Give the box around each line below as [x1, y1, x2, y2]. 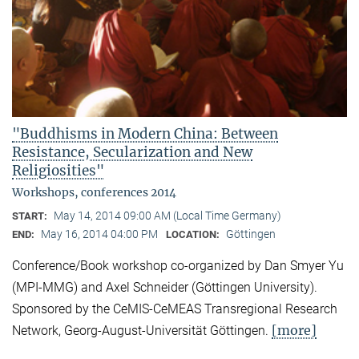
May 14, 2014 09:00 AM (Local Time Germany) [54, 208, 281, 222]
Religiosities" [12, 161, 104, 179]
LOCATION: [166, 228, 222, 240]
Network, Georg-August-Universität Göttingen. [12, 322, 272, 338]
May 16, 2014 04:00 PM [41, 227, 158, 240]
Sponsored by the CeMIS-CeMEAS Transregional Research [12, 301, 337, 317]
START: [12, 209, 50, 222]
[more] [272, 321, 317, 338]
